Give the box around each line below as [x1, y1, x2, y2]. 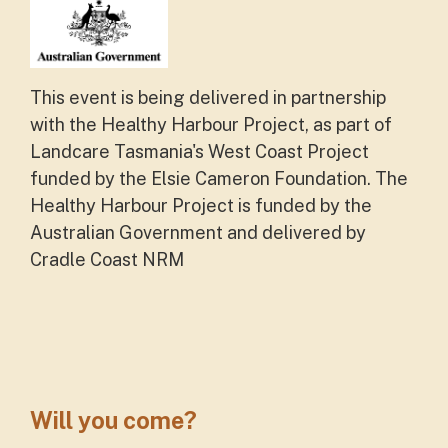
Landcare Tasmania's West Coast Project [30, 141, 369, 163]
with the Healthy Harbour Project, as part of [30, 114, 392, 136]
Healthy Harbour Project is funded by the [30, 195, 372, 217]
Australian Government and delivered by [30, 222, 366, 244]
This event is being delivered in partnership [30, 87, 386, 109]
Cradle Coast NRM [30, 249, 184, 271]
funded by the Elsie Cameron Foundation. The [30, 168, 408, 190]
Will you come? [30, 407, 197, 435]
